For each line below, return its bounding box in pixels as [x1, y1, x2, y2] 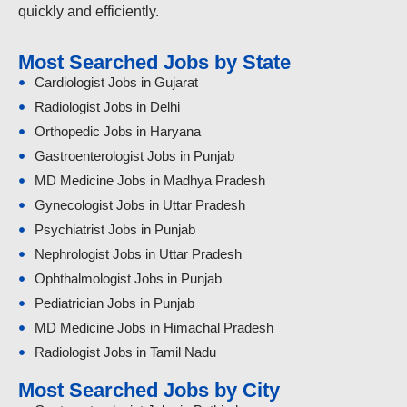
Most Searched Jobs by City [18, 379, 280, 402]
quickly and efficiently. [18, 4, 159, 19]
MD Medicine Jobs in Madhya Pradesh [34, 173, 265, 189]
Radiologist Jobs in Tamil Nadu [34, 344, 216, 361]
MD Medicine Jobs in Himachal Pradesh [34, 320, 273, 336]
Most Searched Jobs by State [18, 51, 291, 74]
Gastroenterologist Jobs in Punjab [34, 148, 234, 164]
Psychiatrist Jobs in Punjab [34, 222, 195, 238]
